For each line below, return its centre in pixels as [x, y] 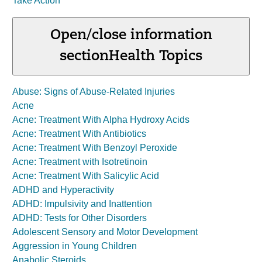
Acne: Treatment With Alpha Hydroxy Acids [101, 120]
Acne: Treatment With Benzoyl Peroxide [95, 148]
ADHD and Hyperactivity [63, 190]
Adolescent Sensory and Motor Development [105, 232]
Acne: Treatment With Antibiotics [79, 134]
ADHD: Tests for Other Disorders [80, 218]
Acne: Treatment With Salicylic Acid [86, 176]
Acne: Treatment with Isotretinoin [80, 162]
